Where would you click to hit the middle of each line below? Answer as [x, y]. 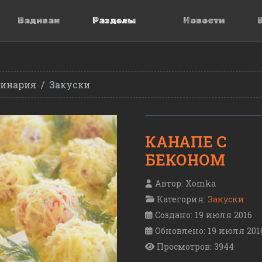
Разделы [114, 20]
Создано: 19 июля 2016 [204, 215]
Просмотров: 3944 [195, 247]
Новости [204, 20]
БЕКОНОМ [185, 160]
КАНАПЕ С [186, 142]
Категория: [181, 199]
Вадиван [39, 20]
